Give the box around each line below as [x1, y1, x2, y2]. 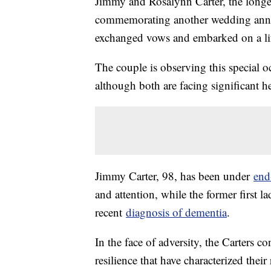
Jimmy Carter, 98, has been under [95, 168, 253, 184]
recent [95, 204, 126, 220]
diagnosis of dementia [126, 204, 227, 220]
